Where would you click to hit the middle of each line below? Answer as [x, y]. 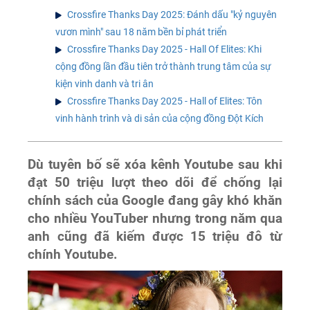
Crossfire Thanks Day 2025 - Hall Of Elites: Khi [165, 49]
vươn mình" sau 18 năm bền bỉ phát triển [142, 31]
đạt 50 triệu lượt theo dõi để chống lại [155, 182]
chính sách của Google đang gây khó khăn [155, 200]
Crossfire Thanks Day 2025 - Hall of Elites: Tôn [165, 101]
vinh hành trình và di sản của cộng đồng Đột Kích [160, 118]
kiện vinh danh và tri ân [105, 83]
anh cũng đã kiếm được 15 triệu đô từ [155, 236]
